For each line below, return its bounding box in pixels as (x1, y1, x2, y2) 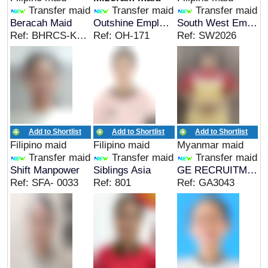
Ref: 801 (93, 176, 132, 188)
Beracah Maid (10, 17, 72, 29)
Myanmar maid (176, 139, 243, 151)
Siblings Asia (93, 164, 151, 176)
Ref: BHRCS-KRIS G (77, 29, 87, 41)
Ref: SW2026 (176, 29, 236, 41)
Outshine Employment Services (159, 17, 170, 29)
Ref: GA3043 (176, 176, 234, 188)
